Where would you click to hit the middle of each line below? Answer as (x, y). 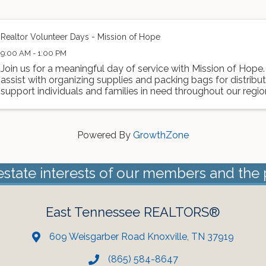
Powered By (105, 135)
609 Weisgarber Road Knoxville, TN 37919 (142, 236)
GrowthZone (161, 135)
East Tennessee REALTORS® (133, 212)
